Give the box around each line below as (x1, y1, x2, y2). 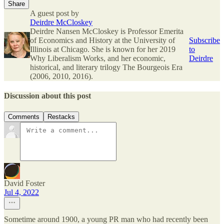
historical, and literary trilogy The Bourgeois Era (30, 63, 182, 72)
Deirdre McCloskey (30, 18, 92, 27)
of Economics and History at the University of (30, 36, 175, 45)
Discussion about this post (4, 91, 91, 100)
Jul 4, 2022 (4, 187, 39, 196)
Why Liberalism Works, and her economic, (30, 54, 165, 63)
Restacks (47, 112, 75, 120)
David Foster (4, 178, 45, 187)
